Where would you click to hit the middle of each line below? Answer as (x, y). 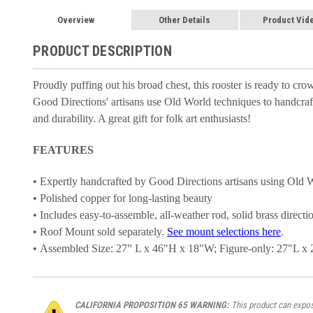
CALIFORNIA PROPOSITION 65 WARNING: (152, 305)
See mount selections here (224, 231)
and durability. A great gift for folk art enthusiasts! (142, 118)
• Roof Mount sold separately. (100, 231)
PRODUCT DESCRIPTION (102, 51)
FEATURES (63, 150)
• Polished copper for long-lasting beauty (123, 198)
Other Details (185, 20)
